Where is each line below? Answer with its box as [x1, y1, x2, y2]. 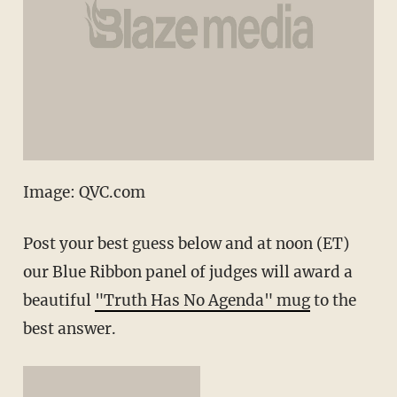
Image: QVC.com [22, 182, 145, 202]
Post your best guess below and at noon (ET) [22, 233, 349, 253]
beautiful [22, 290, 95, 310]
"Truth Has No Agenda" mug [94, 290, 310, 310]
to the [309, 290, 356, 310]
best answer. [22, 318, 116, 339]
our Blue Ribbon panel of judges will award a [22, 261, 353, 282]
